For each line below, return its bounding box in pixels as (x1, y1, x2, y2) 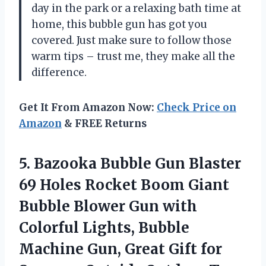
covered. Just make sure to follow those (31, 34, 232, 47)
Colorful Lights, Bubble (19, 218, 189, 237)
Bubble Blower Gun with (19, 197, 197, 216)
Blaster (185, 154, 241, 173)
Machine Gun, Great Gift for (19, 240, 222, 259)
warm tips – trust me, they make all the (31, 50, 235, 64)
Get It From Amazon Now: (19, 101, 157, 115)
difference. (31, 66, 87, 80)
